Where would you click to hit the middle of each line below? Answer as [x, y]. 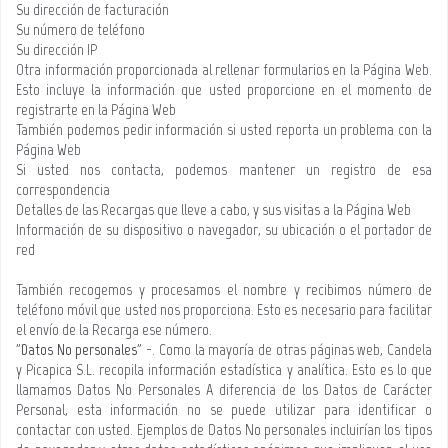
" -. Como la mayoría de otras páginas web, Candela [285, 349]
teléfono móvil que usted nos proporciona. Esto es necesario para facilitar [224, 309]
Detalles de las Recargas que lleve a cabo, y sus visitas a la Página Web [213, 209]
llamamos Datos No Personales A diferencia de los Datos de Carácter [224, 389]
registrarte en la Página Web [96, 109]
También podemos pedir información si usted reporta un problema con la [224, 129]
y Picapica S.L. [56, 369]
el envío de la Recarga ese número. [114, 329]
